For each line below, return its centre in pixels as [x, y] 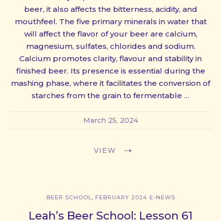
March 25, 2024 [110, 120]
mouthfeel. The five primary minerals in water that [110, 21]
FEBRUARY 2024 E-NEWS [135, 197]
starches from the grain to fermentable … [110, 95]
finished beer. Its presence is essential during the [110, 71]
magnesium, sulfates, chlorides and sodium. [110, 46]
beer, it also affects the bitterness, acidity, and [110, 9]
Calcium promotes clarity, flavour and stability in [110, 58]
